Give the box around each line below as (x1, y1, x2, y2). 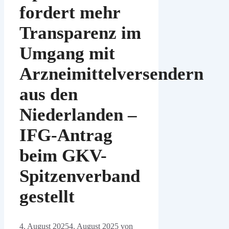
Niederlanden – (19, 105, 137, 125)
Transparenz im (19, 23, 141, 43)
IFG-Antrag (19, 125, 112, 146)
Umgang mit (19, 43, 115, 64)
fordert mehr (19, 3, 120, 23)
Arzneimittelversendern (19, 64, 203, 84)
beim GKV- (19, 146, 107, 166)
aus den (19, 84, 78, 105)
